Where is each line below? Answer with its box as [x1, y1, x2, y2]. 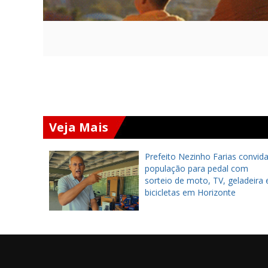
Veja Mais [49, 119, 108, 135]
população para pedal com [145, 163, 248, 174]
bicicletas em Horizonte [145, 187, 236, 198]
